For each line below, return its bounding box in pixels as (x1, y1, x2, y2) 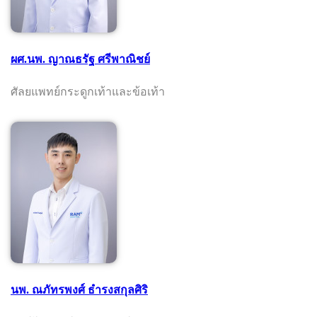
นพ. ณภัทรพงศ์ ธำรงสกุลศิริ (11, 284, 148, 296)
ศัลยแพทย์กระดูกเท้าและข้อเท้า (11, 86, 165, 98)
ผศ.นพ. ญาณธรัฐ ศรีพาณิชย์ (11, 52, 150, 65)
